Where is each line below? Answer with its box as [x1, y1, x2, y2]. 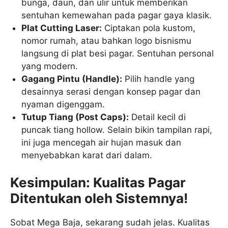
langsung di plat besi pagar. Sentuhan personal [21, 48, 214, 59]
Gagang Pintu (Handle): [21, 73, 123, 84]
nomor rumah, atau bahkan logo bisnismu [21, 35, 192, 46]
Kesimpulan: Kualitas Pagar [10, 175, 186, 191]
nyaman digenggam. [21, 99, 105, 109]
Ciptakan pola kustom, [102, 22, 196, 33]
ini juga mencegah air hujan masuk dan [21, 137, 182, 148]
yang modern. [21, 61, 78, 71]
